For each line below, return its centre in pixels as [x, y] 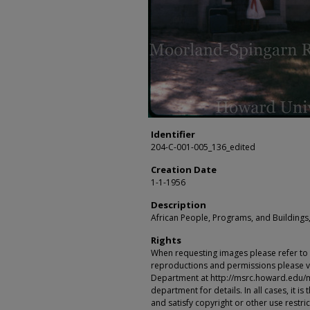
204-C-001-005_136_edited [203, 147]
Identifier [173, 134]
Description [179, 205]
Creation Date [184, 170]
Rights [166, 240]
